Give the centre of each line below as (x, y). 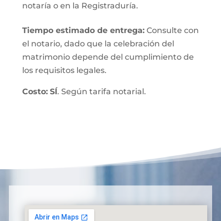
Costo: (35, 92)
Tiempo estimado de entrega (82, 30)
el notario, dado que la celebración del (98, 44)
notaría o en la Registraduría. (80, 6)
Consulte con (171, 30)
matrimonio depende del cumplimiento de (108, 57)
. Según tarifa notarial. (101, 92)
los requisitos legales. (64, 70)
